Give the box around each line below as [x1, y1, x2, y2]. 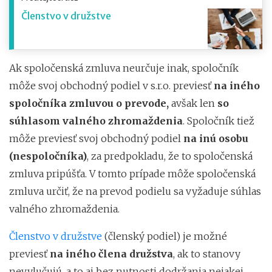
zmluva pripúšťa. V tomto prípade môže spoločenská [9, 167, 256, 180]
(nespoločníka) [9, 149, 87, 162]
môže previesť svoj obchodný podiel [9, 132, 183, 144]
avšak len [171, 97, 217, 109]
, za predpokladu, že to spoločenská [87, 149, 253, 162]
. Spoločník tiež [183, 114, 254, 127]
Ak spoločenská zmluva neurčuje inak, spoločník [9, 61, 239, 74]
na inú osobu [183, 132, 248, 144]
